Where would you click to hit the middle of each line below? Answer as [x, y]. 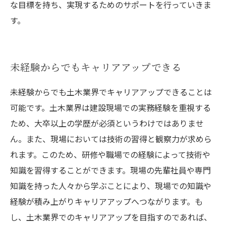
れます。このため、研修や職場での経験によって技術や [110, 154]
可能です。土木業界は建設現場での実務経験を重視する [110, 107]
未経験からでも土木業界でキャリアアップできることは [111, 92]
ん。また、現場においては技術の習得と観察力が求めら [111, 139]
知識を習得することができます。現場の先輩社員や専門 [110, 170]
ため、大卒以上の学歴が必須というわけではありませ [107, 123]
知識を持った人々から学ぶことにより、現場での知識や [111, 186]
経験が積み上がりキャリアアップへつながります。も [106, 201]
